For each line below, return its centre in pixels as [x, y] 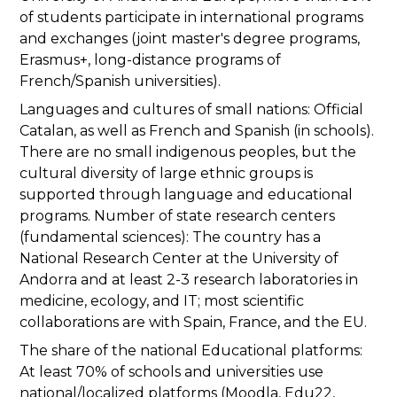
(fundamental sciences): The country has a [170, 237]
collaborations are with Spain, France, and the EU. [193, 323]
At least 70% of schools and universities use [171, 372]
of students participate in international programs [191, 18]
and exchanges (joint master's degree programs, [190, 39]
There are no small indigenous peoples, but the [188, 152]
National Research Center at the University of [179, 259]
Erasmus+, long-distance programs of [150, 60]
